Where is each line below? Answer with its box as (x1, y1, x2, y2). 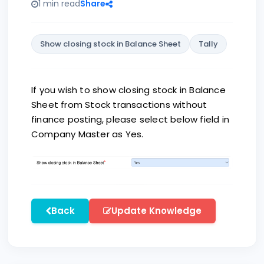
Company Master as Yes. (31, 128, 144, 140)
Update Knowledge (111, 204, 202, 217)
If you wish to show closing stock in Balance (31, 84, 226, 96)
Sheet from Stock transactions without (31, 98, 207, 111)
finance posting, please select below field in (31, 113, 230, 126)
